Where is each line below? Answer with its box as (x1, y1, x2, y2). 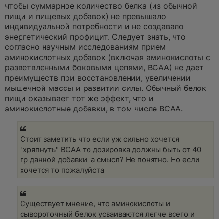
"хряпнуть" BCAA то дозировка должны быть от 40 (20, 145, 201, 154)
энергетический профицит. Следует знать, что (5, 32, 186, 42)
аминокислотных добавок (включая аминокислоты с (5, 53, 210, 63)
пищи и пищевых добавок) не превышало (5, 12, 166, 22)
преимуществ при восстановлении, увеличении (5, 73, 191, 83)
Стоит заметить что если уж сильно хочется (20, 135, 179, 144)
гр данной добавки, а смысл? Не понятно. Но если (20, 155, 199, 165)
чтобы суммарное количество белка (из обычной (5, 1, 197, 11)
